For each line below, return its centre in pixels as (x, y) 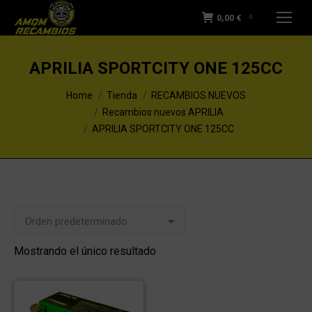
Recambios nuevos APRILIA (163, 112)
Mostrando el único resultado (85, 251)
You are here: (45, 89)
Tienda (122, 95)
